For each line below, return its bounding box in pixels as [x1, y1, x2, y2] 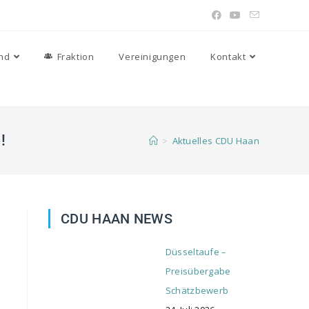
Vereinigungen [119, 50, 186, 63]
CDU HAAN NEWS [61, 210, 172, 227]
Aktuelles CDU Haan [172, 134, 259, 147]
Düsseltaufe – [165, 246, 227, 258]
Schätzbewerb [165, 284, 229, 297]
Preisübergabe [165, 265, 231, 277]
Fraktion [57, 50, 94, 63]
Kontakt [210, 50, 246, 63]
